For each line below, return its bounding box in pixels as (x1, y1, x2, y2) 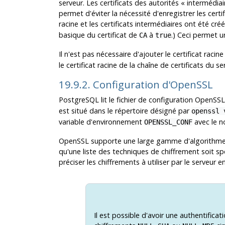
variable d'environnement (58, 117, 144, 127)
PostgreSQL (58, 95, 99, 105)
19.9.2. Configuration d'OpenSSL (58, 77, 215, 92)
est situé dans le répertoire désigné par (58, 106, 191, 116)
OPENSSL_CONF (144, 118, 192, 127)
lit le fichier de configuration (98, 95, 195, 105)
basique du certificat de (58, 30, 139, 40)
